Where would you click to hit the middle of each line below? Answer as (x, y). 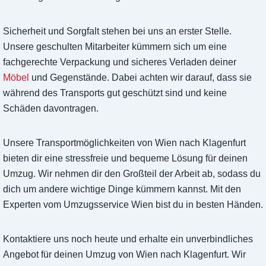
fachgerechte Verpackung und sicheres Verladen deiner (120, 62)
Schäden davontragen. (51, 109)
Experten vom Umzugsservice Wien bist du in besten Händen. (133, 205)
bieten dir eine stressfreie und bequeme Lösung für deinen (125, 159)
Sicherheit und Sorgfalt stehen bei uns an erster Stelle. (117, 31)
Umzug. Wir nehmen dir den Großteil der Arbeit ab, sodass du (132, 174)
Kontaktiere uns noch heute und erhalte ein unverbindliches (128, 239)
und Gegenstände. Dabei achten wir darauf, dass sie (140, 78)
